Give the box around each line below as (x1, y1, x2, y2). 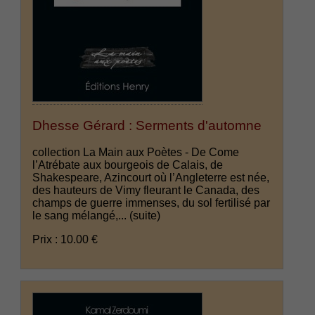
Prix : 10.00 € (32, 233, 98, 246)
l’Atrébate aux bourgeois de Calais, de (32, 159, 224, 172)
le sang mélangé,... (32, 210, 130, 222)
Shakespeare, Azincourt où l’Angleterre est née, (32, 172, 270, 184)
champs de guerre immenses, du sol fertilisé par (32, 197, 271, 210)
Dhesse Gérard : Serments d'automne (32, 117, 262, 133)
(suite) (129, 210, 161, 222)
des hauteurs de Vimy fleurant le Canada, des (32, 184, 260, 197)
